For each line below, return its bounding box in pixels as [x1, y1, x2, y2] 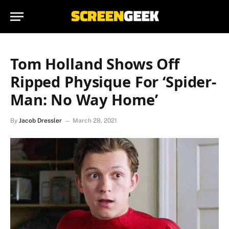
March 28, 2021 [73, 117, 117, 124]
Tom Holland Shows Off [10, 54, 179, 74]
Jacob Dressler [19, 117, 62, 124]
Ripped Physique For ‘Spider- [10, 72, 216, 91]
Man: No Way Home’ [10, 89, 158, 109]
